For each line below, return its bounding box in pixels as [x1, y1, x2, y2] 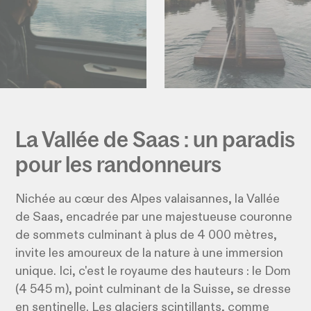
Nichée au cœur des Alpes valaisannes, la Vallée [15, 193, 280, 206]
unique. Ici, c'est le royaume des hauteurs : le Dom [15, 265, 292, 278]
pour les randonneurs [15, 150, 222, 178]
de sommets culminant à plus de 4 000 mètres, [15, 229, 278, 242]
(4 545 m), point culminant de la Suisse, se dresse [15, 283, 292, 296]
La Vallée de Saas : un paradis [15, 125, 296, 153]
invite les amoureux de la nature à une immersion [15, 247, 284, 260]
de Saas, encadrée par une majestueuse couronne [15, 211, 293, 224]
